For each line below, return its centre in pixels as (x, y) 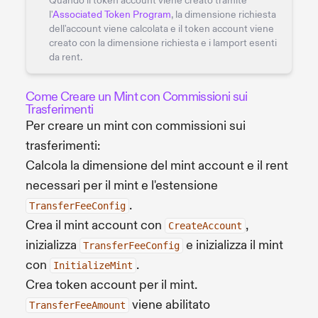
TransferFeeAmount (77, 305)
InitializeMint (93, 265)
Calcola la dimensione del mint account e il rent (157, 165)
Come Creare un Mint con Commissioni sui (137, 97)
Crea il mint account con (95, 225)
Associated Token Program (112, 14)
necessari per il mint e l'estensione (122, 185)
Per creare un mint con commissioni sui (136, 126)
